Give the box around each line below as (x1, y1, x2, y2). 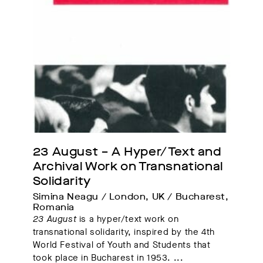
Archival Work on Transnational (32, 159, 223, 175)
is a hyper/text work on (79, 213, 179, 225)
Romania (32, 201, 75, 214)
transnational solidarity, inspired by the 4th (32, 226, 215, 238)
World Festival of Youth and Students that (32, 239, 211, 251)
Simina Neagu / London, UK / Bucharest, (32, 191, 229, 203)
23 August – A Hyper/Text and (32, 144, 222, 160)
